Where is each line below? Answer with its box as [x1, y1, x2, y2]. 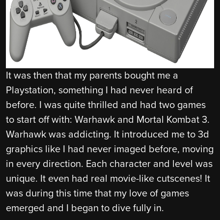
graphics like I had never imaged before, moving [6, 143, 214, 155]
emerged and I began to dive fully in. [6, 202, 164, 214]
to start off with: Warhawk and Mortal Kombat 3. [6, 113, 210, 126]
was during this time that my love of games [6, 187, 189, 199]
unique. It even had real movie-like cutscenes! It [6, 172, 210, 185]
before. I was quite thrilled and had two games [6, 99, 206, 111]
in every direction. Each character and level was [6, 158, 213, 170]
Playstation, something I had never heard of [6, 84, 193, 96]
